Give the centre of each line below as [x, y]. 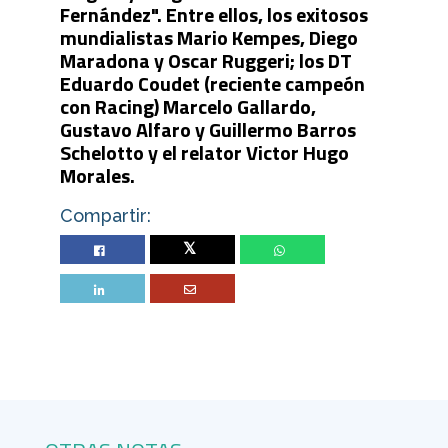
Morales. [97, 175]
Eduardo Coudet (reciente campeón [212, 83]
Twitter [192, 250]
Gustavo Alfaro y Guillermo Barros [207, 129]
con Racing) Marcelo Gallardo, [187, 106]
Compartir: [105, 215]
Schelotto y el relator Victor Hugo [204, 152]
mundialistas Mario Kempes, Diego [208, 37]
